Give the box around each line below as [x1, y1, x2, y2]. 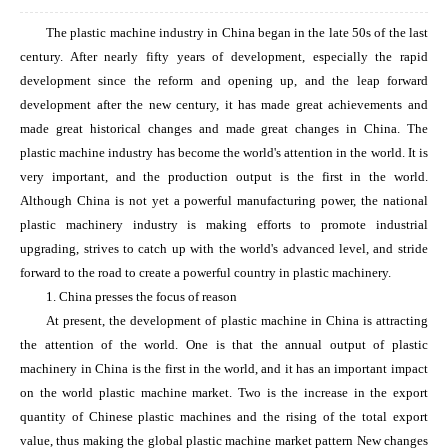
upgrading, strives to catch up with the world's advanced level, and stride [20, 241, 428, 257]
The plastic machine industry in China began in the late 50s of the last [46, 25, 428, 41]
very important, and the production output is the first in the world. [20, 169, 428, 185]
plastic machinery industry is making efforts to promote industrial [20, 217, 428, 233]
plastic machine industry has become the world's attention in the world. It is [20, 145, 428, 161]
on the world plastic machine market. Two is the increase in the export [20, 385, 428, 401]
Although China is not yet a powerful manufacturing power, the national [20, 193, 428, 209]
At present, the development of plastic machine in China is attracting [46, 313, 428, 329]
